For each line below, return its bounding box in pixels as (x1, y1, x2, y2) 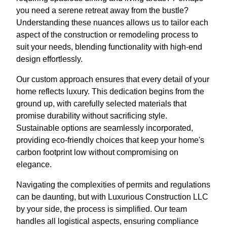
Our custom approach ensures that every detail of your (16, 75, 209, 84)
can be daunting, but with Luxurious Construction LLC (16, 193, 208, 202)
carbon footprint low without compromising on (16, 148, 178, 157)
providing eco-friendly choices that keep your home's (16, 136, 204, 145)
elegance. (16, 160, 52, 169)
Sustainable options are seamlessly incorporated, (16, 124, 193, 133)
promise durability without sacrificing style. (16, 111, 167, 121)
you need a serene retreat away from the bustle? (16, 6, 188, 15)
